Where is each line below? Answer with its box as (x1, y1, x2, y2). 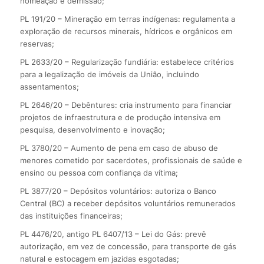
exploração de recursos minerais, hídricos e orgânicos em (19, 27, 232, 37)
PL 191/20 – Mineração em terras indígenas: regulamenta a (19, 14, 235, 24)
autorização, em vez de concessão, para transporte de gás (19, 242, 236, 252)
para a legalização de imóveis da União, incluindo (19, 70, 199, 80)
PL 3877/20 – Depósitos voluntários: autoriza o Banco (19, 186, 216, 196)
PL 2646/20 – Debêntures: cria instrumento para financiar (19, 100, 232, 110)
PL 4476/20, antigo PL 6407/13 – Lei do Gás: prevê (19, 229, 206, 239)
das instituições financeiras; (19, 211, 123, 221)
